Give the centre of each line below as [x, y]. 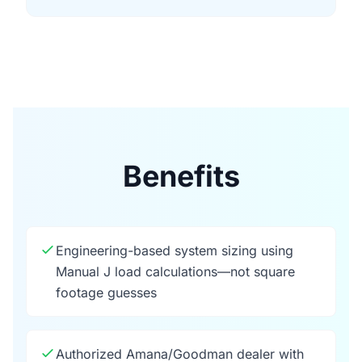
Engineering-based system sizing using [175, 250]
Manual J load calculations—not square [175, 271]
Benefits [181, 176]
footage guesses [106, 293]
